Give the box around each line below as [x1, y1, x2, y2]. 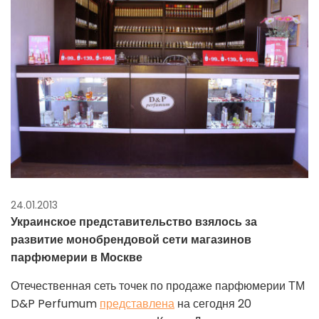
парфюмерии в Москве [11, 249, 142, 266]
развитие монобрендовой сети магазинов [11, 231, 251, 249]
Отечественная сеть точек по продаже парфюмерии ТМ [11, 278, 305, 295]
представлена [100, 296, 174, 313]
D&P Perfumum [11, 296, 100, 313]
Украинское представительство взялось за [11, 214, 257, 231]
